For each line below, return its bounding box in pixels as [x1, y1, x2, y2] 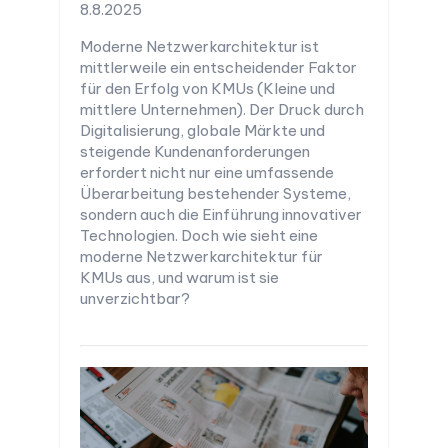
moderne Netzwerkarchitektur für [80, 246, 323, 266]
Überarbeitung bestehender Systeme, [80, 183, 351, 203]
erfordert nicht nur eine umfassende [80, 162, 334, 182]
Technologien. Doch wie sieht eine [80, 225, 318, 245]
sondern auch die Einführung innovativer [80, 204, 362, 224]
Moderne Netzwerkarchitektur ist [80, 36, 319, 56]
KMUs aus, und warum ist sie [80, 267, 279, 287]
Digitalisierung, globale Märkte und [80, 120, 325, 140]
